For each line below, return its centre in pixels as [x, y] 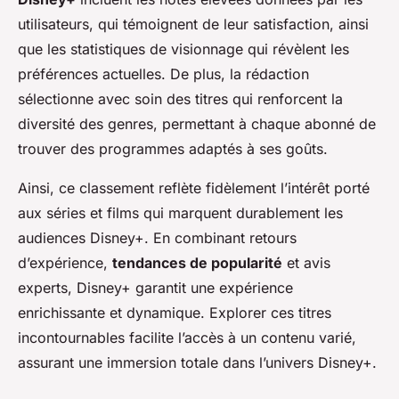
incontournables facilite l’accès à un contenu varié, [187, 338]
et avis [306, 263]
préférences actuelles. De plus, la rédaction [163, 74]
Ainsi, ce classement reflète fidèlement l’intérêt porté [194, 188]
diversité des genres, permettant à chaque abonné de [197, 124]
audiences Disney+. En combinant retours [157, 238]
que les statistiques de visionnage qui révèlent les [183, 49]
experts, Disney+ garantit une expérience [155, 288]
